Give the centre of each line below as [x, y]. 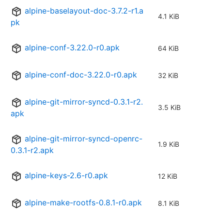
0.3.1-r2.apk [32, 150]
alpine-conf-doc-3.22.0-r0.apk [81, 75]
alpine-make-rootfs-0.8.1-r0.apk [83, 203]
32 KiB [168, 76]
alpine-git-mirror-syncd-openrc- [84, 139]
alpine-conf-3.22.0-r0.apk [72, 48]
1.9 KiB [169, 144]
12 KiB [168, 176]
